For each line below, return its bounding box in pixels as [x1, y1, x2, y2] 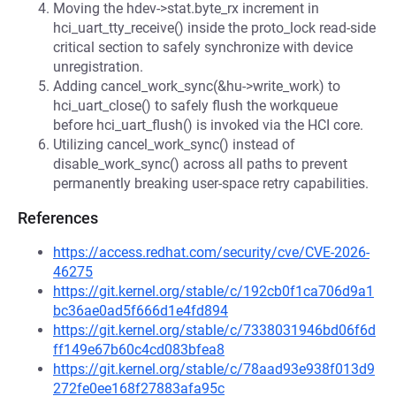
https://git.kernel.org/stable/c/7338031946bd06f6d [53, 322, 376, 339]
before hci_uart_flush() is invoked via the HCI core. [53, 117, 363, 133]
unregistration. [53, 58, 143, 75]
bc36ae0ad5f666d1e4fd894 [53, 302, 228, 319]
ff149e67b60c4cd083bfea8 [53, 341, 225, 358]
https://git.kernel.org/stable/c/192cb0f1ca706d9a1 [53, 283, 374, 300]
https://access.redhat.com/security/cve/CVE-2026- [53, 244, 369, 261]
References [18, 209, 98, 227]
